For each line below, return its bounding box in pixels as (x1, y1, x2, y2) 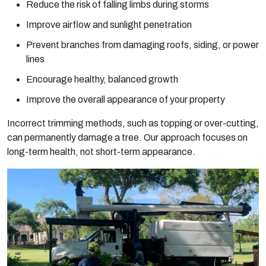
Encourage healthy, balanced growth (26, 74, 178, 84)
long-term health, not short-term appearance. (7, 147, 195, 157)
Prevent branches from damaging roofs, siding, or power (26, 40, 259, 50)
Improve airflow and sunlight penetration (26, 20, 192, 30)
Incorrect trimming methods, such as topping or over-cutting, (7, 118, 259, 128)
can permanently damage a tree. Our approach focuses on (7, 132, 248, 142)
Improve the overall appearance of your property (26, 94, 225, 104)
